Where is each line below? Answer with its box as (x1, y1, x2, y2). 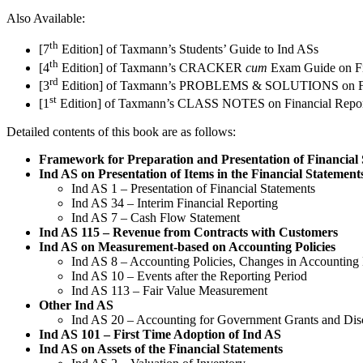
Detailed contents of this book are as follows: (6, 124, 236, 139)
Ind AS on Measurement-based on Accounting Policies (39, 239, 335, 254)
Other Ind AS (39, 297, 113, 312)
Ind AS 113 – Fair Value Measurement (71, 283, 267, 297)
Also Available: (6, 11, 85, 26)
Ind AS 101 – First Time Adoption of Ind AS (39, 327, 281, 341)
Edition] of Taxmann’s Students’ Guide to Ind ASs (58, 42, 318, 57)
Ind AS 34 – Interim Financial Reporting (71, 195, 278, 210)
